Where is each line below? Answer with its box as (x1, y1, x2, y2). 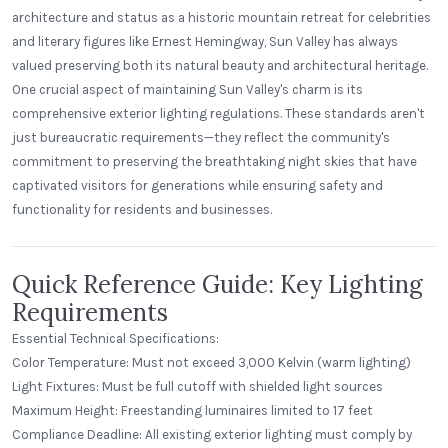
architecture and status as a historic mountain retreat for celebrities (12, 10, 431, 25)
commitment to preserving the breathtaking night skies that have (12, 154, 417, 169)
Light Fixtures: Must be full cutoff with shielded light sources (12, 379, 383, 394)
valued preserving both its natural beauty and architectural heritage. (12, 58, 428, 73)
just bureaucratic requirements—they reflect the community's (12, 130, 390, 145)
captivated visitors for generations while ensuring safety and (12, 178, 383, 193)
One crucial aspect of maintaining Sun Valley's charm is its (12, 82, 363, 97)
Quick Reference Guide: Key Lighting (12, 269, 423, 300)
